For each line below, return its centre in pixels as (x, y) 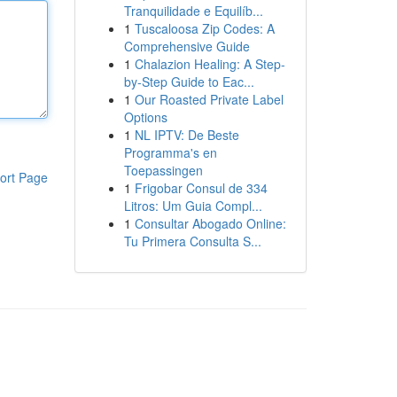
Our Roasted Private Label (209, 99)
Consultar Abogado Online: (210, 223)
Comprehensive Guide (187, 46)
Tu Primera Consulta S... (192, 241)
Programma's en (170, 152)
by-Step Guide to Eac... (189, 82)
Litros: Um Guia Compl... (193, 206)
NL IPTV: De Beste (187, 135)
